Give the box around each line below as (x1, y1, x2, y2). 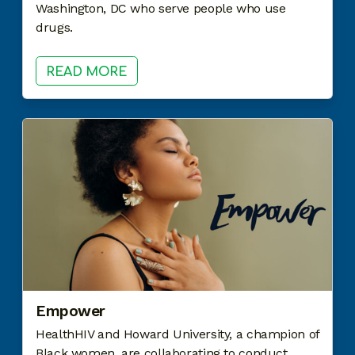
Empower (36, 301, 105, 320)
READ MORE (46, 64, 128, 79)
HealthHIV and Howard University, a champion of (36, 326, 319, 342)
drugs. (36, 20, 77, 36)
